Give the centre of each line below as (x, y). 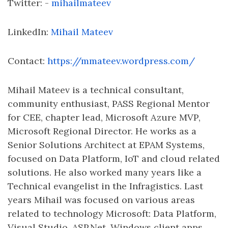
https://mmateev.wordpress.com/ (121, 61)
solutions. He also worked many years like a (105, 172)
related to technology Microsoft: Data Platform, (112, 213)
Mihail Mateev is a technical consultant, (96, 90)
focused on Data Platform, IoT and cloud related (114, 159)
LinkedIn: (29, 32)
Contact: (27, 61)
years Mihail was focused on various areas (101, 200)
